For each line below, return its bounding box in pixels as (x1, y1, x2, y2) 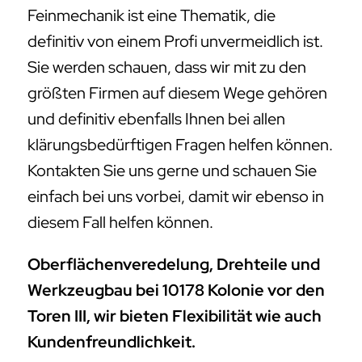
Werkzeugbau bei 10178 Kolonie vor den (27, 280, 325, 301)
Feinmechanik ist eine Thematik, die (27, 5, 276, 27)
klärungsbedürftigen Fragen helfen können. (27, 134, 333, 156)
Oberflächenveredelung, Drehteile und (27, 254, 320, 276)
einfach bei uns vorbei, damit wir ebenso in (27, 186, 324, 208)
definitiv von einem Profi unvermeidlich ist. (27, 31, 323, 53)
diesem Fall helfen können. (27, 212, 213, 234)
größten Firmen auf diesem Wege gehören (27, 82, 327, 104)
